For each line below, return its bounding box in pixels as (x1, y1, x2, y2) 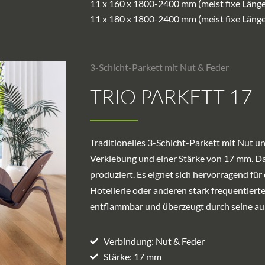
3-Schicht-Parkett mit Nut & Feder (90, 62, 229, 73)
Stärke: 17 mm (103, 251, 161, 263)
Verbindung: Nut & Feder (103, 235, 205, 247)
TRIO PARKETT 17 (90, 84, 253, 109)
